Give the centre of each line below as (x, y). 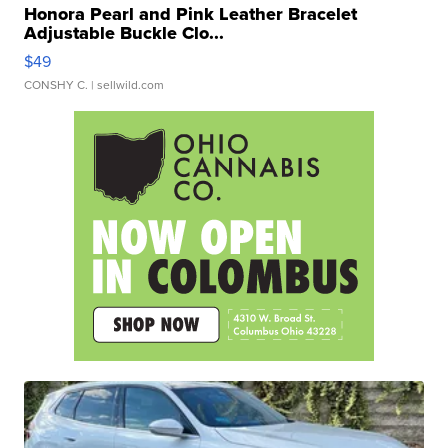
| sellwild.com (126, 84)
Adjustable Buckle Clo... (124, 32)
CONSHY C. (56, 84)
